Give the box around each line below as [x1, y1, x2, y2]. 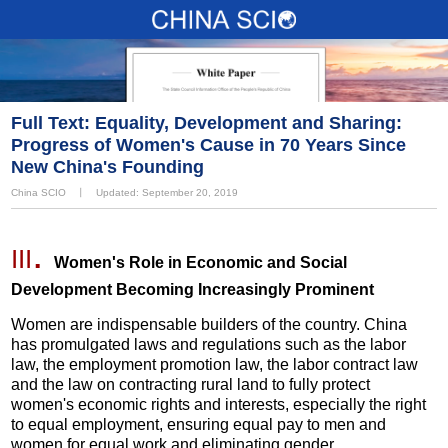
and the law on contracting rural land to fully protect [11, 376, 371, 394]
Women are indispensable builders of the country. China [11, 316, 408, 334]
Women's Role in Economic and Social [54, 254, 348, 272]
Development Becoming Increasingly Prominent [11, 281, 375, 299]
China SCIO [11, 187, 67, 199]
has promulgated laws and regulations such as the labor [11, 336, 407, 354]
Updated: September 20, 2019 [96, 187, 239, 199]
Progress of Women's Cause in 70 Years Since [11, 135, 407, 156]
